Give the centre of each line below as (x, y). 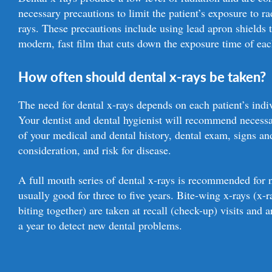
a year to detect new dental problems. (100, 226)
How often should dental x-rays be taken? (142, 77)
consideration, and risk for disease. (95, 150)
